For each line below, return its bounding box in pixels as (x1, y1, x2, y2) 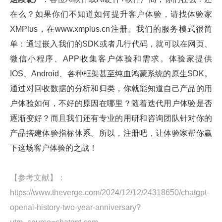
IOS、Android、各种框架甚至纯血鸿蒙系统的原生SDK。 (10, 69, 212, 78)
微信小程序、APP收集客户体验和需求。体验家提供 (10, 55, 212, 63)
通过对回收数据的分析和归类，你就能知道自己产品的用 (10, 84, 212, 93)
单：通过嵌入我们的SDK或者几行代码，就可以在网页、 (10, 40, 212, 49)
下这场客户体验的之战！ (10, 144, 97, 153)
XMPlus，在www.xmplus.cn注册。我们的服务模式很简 (10, 25, 212, 34)
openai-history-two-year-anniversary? (10, 203, 141, 212)
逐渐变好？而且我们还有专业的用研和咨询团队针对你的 (10, 114, 212, 123)
